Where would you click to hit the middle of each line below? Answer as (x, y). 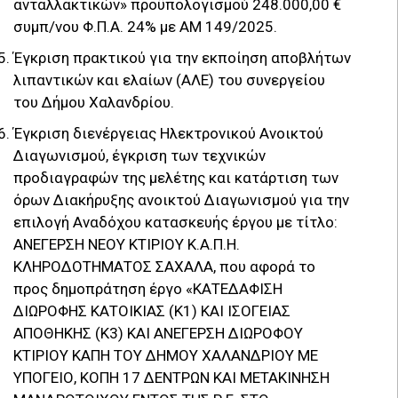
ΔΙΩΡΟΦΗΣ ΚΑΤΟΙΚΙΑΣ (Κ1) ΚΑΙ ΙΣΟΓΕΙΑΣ (152, 310)
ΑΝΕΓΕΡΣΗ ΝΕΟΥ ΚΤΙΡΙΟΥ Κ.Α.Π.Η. (127, 244)
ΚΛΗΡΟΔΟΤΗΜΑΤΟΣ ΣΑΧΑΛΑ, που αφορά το (164, 266)
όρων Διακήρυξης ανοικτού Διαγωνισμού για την (181, 199)
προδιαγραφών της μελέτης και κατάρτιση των (176, 177)
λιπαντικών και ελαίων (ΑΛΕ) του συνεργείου (169, 80)
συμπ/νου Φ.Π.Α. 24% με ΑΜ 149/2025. (145, 26)
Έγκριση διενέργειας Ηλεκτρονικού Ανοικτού (168, 133)
